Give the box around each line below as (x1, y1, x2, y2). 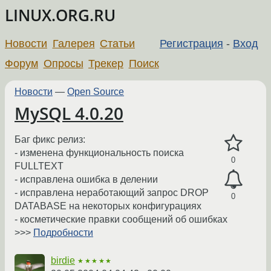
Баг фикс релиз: (15, 134, 85, 145)
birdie (51, 255, 75, 266)
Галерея (52, 37, 95, 50)
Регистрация (159, 37, 223, 50)
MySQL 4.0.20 (15, 102, 123, 125)
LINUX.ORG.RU (5, 5, 116, 26)
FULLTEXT (15, 161, 64, 172)
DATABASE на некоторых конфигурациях (15, 201, 201, 212)
